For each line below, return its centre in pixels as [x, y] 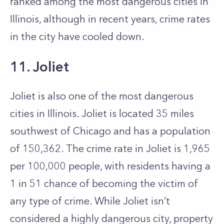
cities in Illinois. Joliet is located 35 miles [102, 113]
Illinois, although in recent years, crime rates [110, 19]
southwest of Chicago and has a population [110, 131]
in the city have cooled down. [78, 36]
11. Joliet [39, 66]
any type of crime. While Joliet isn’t [90, 201]
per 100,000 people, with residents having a [110, 166]
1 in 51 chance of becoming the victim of [104, 183]
